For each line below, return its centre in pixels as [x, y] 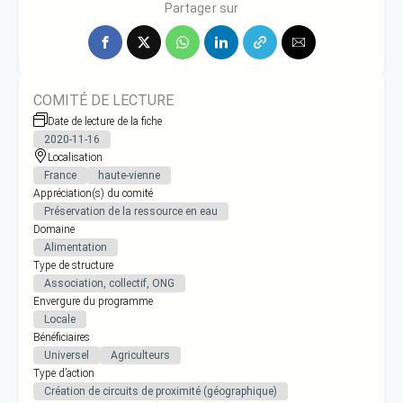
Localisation [76, 157]
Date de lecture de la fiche [105, 121]
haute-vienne [130, 175]
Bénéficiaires [62, 337]
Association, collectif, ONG [110, 283]
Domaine [54, 229]
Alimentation [76, 247]
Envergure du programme [94, 301]
